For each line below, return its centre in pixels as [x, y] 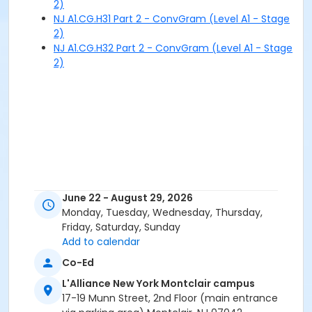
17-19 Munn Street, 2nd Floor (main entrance [170, 298]
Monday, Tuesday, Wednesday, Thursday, [162, 213]
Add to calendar [101, 242]
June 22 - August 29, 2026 [127, 198]
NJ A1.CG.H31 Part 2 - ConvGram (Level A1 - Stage [172, 19]
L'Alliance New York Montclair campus [158, 284]
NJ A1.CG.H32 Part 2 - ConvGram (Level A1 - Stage [173, 48]
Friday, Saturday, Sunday [121, 227]
